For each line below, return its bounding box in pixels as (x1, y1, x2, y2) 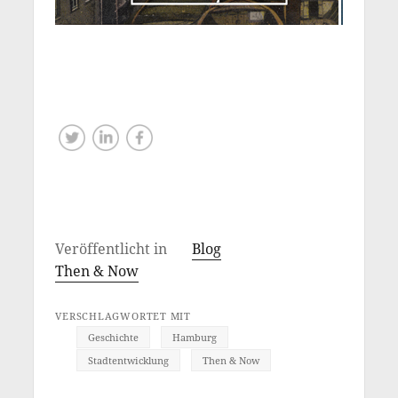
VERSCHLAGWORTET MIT (55, 309, 191, 323)
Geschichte (88, 330, 139, 345)
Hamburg (172, 330, 218, 345)
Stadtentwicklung (88, 354, 170, 368)
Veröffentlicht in (55, 239, 171, 259)
